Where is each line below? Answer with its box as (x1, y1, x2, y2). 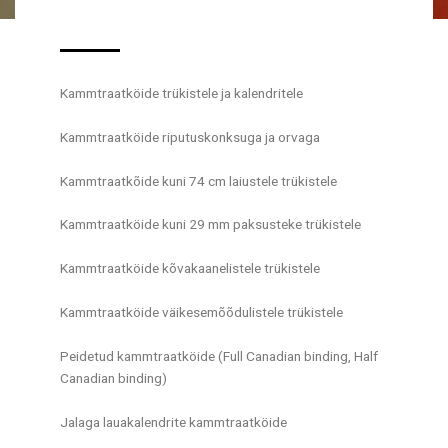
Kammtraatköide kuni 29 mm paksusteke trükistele (60, 216, 361, 233)
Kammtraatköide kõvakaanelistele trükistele (60, 260, 320, 277)
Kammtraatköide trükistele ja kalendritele (60, 84, 303, 101)
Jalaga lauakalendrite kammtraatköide (60, 413, 287, 430)
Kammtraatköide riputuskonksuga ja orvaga (60, 128, 320, 145)
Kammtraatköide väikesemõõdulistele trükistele (60, 304, 343, 321)
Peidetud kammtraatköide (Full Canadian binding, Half (60, 348, 378, 365)
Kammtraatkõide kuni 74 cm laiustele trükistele (60, 172, 337, 189)
